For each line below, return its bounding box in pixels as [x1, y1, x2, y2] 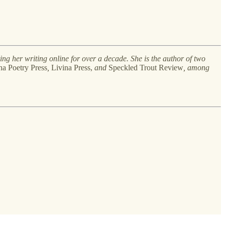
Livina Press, [51, 63, 94, 72]
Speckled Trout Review [108, 63, 183, 72]
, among [183, 63, 209, 72]
